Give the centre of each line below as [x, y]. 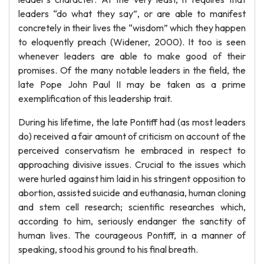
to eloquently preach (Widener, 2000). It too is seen [132, 42]
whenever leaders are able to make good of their [132, 56]
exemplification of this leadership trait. [95, 98]
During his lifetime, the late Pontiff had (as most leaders [132, 122]
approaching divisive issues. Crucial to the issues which [132, 164]
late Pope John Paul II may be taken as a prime [132, 84]
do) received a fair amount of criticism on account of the [132, 136]
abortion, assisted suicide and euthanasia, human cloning [132, 193]
